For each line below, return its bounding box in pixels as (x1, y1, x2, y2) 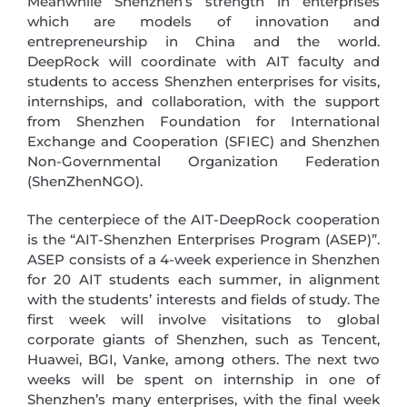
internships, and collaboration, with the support (27, 92, 380, 110)
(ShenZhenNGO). (27, 172, 143, 190)
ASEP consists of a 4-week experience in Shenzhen (27, 250, 380, 268)
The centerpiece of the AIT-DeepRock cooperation (27, 210, 380, 228)
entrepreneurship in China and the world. (27, 32, 380, 50)
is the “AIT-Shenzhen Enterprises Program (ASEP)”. (27, 230, 380, 248)
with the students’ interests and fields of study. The (27, 290, 380, 308)
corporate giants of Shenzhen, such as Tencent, (27, 330, 380, 348)
